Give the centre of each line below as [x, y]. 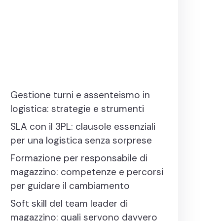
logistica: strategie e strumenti [77, 109]
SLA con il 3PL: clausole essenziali [83, 126]
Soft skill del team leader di [69, 203]
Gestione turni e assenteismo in [80, 95]
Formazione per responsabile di [79, 158]
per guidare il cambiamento [70, 185]
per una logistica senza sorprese [81, 140]
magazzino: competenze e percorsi [87, 172]
